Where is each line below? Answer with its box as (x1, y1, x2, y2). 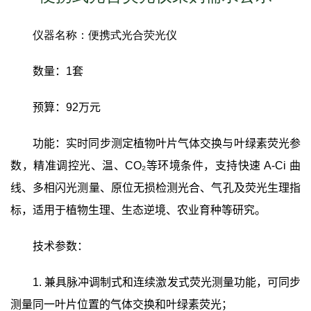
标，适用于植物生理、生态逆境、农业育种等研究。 (10, 204, 266, 217)
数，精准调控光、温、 (10, 160, 126, 172)
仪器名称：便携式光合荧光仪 (33, 29, 177, 42)
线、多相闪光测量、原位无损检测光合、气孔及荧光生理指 (10, 182, 301, 194)
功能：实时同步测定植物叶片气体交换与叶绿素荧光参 (33, 137, 301, 150)
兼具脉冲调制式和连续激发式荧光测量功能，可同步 (44, 276, 301, 289)
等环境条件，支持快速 (146, 160, 264, 172)
